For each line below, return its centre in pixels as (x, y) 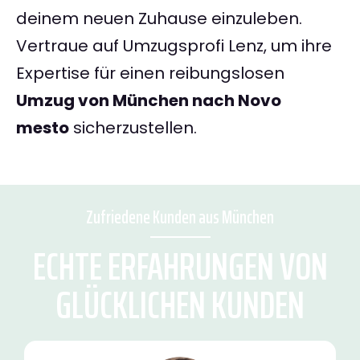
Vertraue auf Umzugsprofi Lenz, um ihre (174, 46)
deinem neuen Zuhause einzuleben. (159, 19)
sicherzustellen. (133, 128)
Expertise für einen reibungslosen (150, 74)
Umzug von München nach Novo (149, 101)
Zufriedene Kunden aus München (180, 218)
